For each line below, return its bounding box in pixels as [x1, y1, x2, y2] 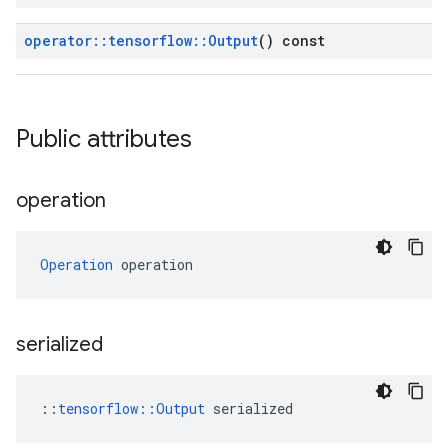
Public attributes [16, 124, 192, 154]
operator [24, 31, 92, 50]
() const [258, 31, 325, 50]
